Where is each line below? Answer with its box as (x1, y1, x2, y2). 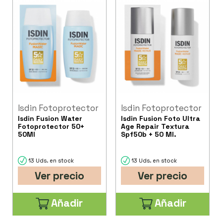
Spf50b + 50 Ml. (121, 129, 177, 139)
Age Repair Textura (121, 121, 190, 131)
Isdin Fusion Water (18, 113, 82, 123)
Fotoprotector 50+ (18, 121, 84, 131)
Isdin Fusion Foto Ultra (121, 113, 201, 123)
